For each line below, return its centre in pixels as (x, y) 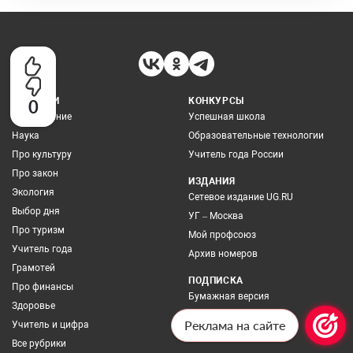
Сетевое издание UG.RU (241, 197)
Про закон (35, 173)
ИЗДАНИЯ (212, 181)
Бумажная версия (229, 296)
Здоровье (33, 305)
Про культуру (42, 154)
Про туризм (38, 230)
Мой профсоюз (222, 234)
